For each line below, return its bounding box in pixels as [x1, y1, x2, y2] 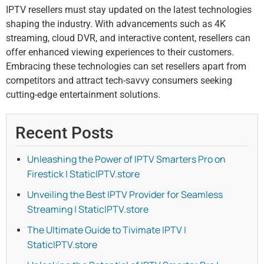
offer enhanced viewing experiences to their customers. [6, 47, 234, 58]
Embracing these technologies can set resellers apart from [6, 61, 246, 72]
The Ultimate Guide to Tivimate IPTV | [27, 223, 186, 237]
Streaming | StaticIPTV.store [27, 203, 148, 216]
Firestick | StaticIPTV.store [27, 167, 140, 181]
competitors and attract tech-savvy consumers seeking [6, 75, 232, 87]
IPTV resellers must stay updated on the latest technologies [6, 4, 252, 16]
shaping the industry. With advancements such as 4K [6, 18, 226, 30]
